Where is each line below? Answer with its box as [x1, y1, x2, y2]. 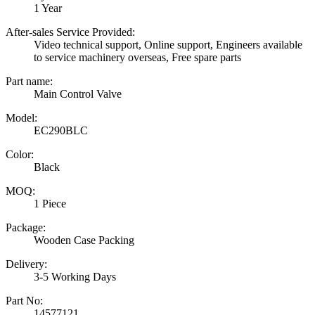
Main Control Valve [34, 88, 122, 101]
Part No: [6, 295, 43, 307]
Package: [6, 221, 46, 234]
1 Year [34, 2, 62, 15]
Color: [6, 148, 34, 161]
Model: [6, 112, 37, 124]
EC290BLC [34, 124, 88, 137]
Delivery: [6, 258, 47, 271]
